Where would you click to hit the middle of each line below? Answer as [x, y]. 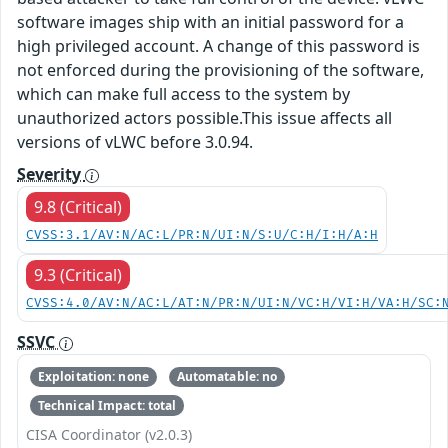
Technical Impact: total [107, 405]
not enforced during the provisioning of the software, [220, 70]
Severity [51, 174]
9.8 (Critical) [78, 207]
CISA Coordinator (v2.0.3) [109, 434]
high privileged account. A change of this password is [218, 46]
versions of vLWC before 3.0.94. [135, 142]
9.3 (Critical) [78, 275]
